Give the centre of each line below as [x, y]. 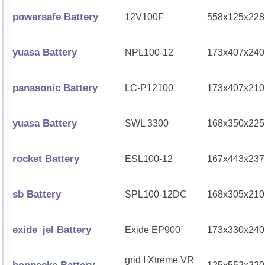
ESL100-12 [149, 159]
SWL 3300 [147, 123]
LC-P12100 [149, 88]
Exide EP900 [153, 230]
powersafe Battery [55, 17]
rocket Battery [46, 159]
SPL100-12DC [156, 194]
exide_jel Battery [52, 230]
